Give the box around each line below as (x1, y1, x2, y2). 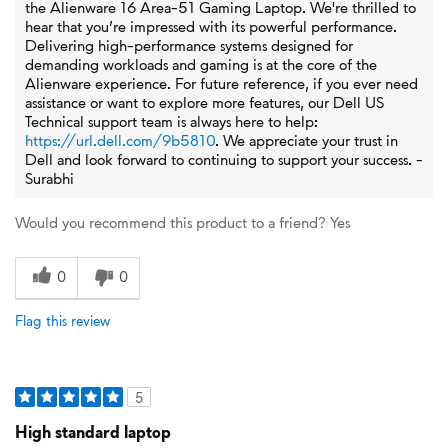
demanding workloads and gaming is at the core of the (25, 53, 377, 75)
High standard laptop (15, 420, 171, 443)
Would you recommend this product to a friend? (15, 211, 326, 233)
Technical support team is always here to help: (25, 110, 318, 132)
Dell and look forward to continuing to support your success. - (25, 148, 423, 170)
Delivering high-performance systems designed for (25, 34, 353, 56)
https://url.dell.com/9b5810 (25, 129, 215, 151)
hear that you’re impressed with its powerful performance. (25, 15, 397, 37)
